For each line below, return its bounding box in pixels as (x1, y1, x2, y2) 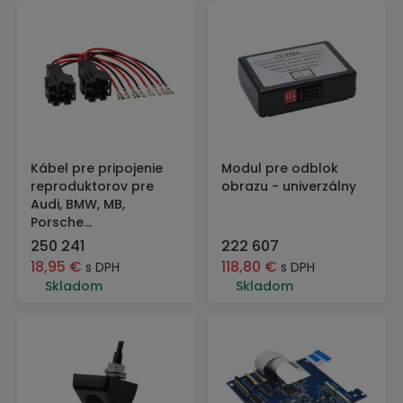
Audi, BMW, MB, (31, 195, 125, 213)
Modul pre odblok (221, 159, 338, 177)
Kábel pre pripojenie (31, 159, 163, 177)
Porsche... (31, 213, 92, 231)
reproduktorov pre (31, 177, 154, 195)
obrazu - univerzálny (221, 177, 356, 195)
